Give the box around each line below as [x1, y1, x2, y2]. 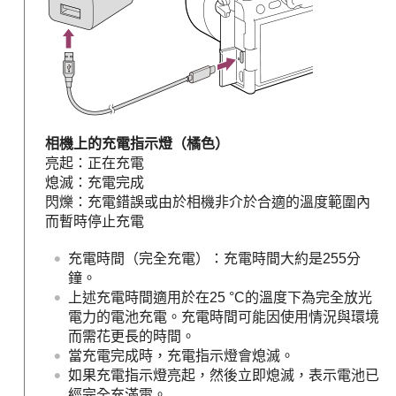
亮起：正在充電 [45, 156, 144, 171]
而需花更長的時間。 [68, 329, 195, 344]
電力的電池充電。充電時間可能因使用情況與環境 [68, 309, 379, 324]
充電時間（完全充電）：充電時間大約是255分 [68, 251, 361, 266]
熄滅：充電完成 [45, 175, 144, 190]
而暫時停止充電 [45, 214, 144, 229]
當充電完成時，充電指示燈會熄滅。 [68, 348, 294, 363]
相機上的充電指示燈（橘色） [45, 136, 229, 151]
